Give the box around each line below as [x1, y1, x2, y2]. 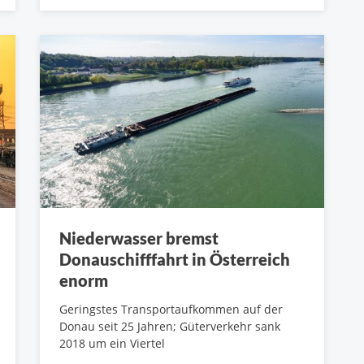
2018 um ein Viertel [59, 335, 165, 351]
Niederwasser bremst [59, 227, 219, 248]
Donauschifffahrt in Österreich [59, 249, 290, 269]
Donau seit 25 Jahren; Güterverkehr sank [59, 318, 280, 334]
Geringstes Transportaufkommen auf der [59, 301, 283, 317]
